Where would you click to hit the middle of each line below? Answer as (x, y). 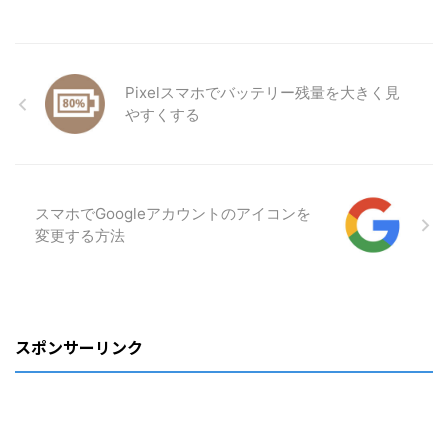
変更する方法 (80, 236)
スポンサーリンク (79, 347)
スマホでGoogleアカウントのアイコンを (173, 214)
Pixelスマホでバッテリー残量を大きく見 (262, 93)
